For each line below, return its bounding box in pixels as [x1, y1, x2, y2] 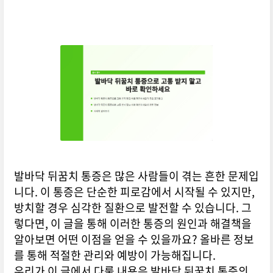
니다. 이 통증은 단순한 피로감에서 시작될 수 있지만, [13, 183, 255, 200]
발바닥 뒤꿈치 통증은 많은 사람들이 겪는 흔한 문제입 [13, 168, 259, 185]
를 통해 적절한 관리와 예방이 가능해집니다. [13, 247, 216, 264]
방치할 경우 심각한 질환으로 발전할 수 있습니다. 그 [13, 199, 252, 216]
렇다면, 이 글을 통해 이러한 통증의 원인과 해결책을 [13, 215, 252, 232]
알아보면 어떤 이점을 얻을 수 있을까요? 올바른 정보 [13, 231, 254, 248]
